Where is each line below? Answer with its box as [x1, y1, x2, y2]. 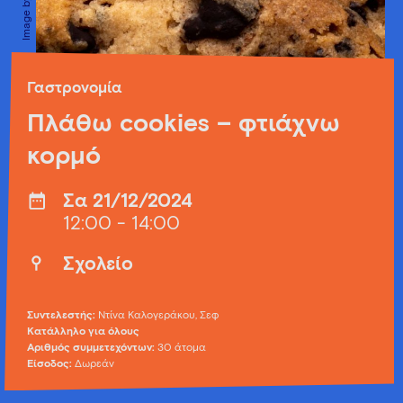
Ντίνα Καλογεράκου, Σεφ [98, 310, 219, 321]
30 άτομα [157, 343, 206, 354]
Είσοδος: [27, 359, 72, 370]
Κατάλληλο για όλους [27, 327, 139, 337]
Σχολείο [63, 255, 133, 274]
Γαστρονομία [27, 81, 122, 96]
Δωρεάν [75, 359, 114, 370]
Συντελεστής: [27, 310, 98, 321]
